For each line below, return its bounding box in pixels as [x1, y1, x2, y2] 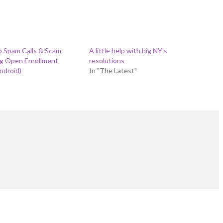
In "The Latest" [89, 66, 137, 75]
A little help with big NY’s [89, 46, 167, 55]
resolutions [89, 56, 124, 65]
